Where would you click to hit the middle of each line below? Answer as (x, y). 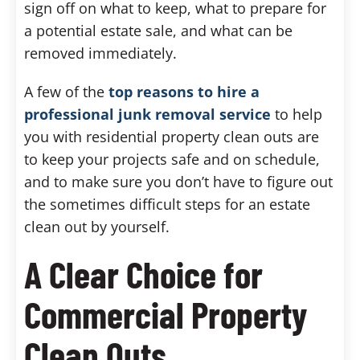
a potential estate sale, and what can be (158, 30)
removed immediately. (100, 53)
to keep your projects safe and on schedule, (172, 159)
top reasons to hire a (184, 91)
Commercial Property (166, 313)
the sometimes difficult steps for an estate (167, 204)
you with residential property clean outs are (172, 136)
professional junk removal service (147, 114)
